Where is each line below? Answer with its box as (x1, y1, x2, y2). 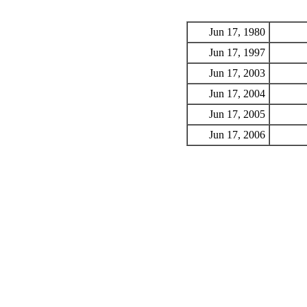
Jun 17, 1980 (209, 26, 265, 38)
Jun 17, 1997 (209, 47, 265, 58)
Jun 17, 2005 (209, 108, 265, 120)
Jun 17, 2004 (209, 88, 265, 99)
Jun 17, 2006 (209, 129, 265, 140)
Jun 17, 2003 (209, 67, 265, 79)
